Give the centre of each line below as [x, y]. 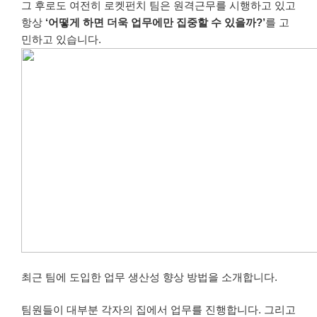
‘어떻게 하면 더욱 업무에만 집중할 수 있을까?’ [155, 23]
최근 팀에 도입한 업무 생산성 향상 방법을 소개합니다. [149, 277]
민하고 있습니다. [61, 40]
